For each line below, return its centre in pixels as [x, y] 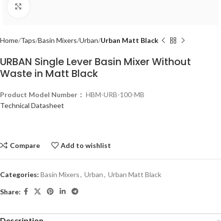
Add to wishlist [86, 145]
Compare [25, 145]
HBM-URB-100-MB [115, 94]
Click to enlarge [53, 6]
